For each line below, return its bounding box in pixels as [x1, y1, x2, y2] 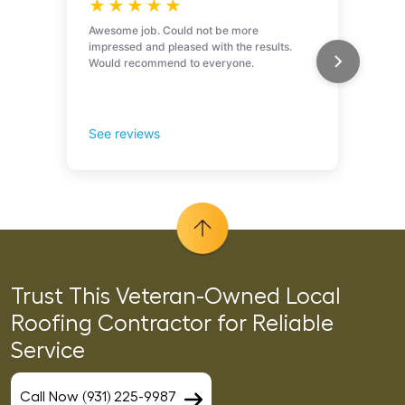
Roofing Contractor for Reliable [11, 312, 334, 335]
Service [11, 339, 85, 363]
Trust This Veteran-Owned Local [11, 285, 341, 308]
